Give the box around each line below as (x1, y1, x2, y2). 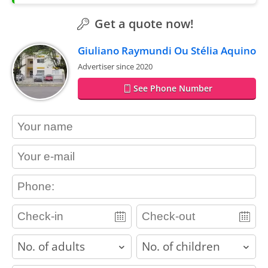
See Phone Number (133, 83, 212, 95)
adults (11, 234, 38, 246)
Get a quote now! (91, 16, 194, 32)
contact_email (11, 144, 71, 157)
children (130, 234, 166, 246)
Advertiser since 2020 (78, 61, 153, 72)
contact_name (11, 114, 72, 127)
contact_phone (11, 174, 75, 187)
